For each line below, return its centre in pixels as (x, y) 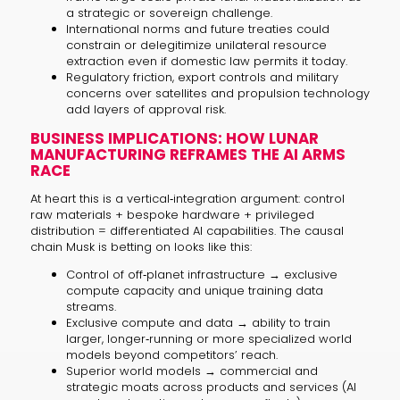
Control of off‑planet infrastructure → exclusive (201, 274)
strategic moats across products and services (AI (211, 387)
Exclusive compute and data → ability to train (198, 322)
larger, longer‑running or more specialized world (208, 338)
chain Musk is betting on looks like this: (141, 246)
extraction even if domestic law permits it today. (206, 61)
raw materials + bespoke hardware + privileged (172, 214)
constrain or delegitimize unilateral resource (196, 45)
